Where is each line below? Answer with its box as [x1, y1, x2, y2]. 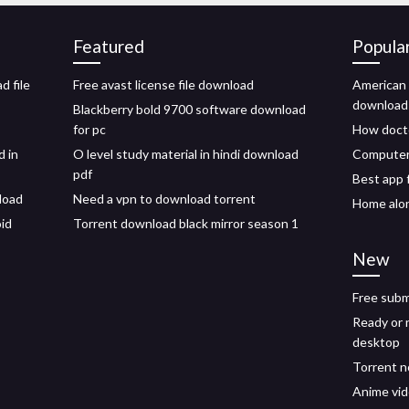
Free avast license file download [73, 77, 254, 92]
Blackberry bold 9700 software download [73, 101, 306, 117]
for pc [73, 121, 106, 137]
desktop [352, 334, 400, 350]
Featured [73, 36, 144, 57]
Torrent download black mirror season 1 [73, 215, 299, 231]
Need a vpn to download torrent [73, 191, 256, 206]
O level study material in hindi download [73, 146, 299, 162]
